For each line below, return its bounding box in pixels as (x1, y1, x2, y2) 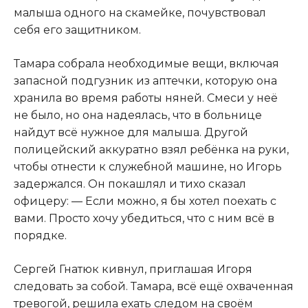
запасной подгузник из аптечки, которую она (14, 74, 277, 87)
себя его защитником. (14, 23, 141, 36)
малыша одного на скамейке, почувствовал (14, 5, 266, 19)
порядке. (14, 228, 67, 242)
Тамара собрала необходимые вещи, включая (14, 56, 279, 70)
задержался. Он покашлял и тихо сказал (14, 177, 246, 190)
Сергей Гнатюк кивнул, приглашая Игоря (14, 262, 252, 276)
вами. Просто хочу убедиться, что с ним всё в (14, 211, 274, 225)
